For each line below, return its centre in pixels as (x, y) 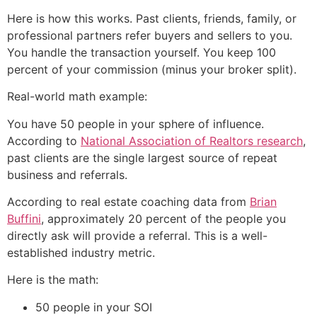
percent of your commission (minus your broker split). (152, 69)
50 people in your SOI (94, 307)
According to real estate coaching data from (128, 201)
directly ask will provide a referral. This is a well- (137, 235)
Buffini (24, 218)
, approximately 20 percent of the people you (163, 218)
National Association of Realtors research (192, 140)
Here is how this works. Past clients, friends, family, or (152, 18)
